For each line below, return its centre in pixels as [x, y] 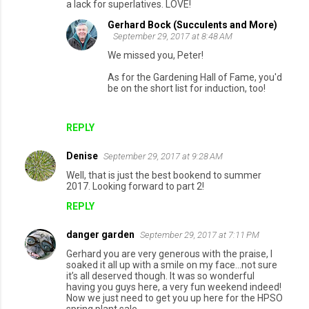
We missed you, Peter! [156, 56]
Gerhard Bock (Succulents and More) [192, 25]
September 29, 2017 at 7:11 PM [200, 235]
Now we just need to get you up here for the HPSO [175, 298]
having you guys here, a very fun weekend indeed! [174, 287]
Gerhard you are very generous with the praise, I [169, 254]
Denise [82, 156]
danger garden [100, 235]
